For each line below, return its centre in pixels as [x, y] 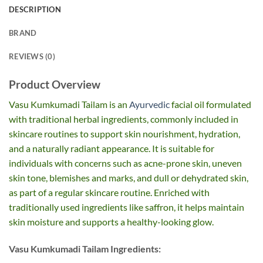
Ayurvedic [149, 104]
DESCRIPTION [35, 9]
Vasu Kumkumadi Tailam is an [69, 104]
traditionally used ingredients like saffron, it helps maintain [127, 207]
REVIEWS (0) [32, 56]
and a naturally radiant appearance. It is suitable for [112, 149]
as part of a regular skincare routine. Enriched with [109, 193]
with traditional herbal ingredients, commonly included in [124, 119]
